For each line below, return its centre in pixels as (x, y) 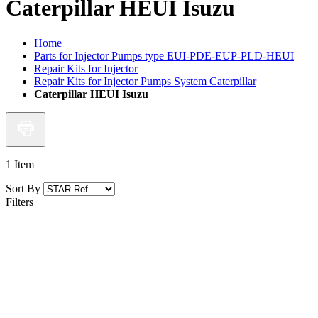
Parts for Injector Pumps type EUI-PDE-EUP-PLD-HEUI (164, 55)
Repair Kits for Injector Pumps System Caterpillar (145, 81)
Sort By (23, 188)
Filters (20, 202)
